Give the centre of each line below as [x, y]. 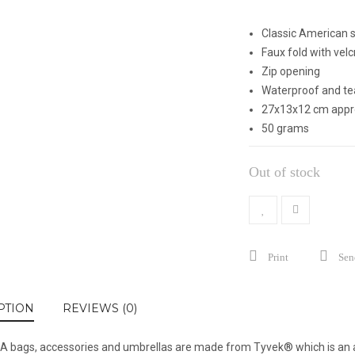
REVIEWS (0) [100, 308]
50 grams [285, 128]
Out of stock [284, 172]
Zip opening [291, 71]
